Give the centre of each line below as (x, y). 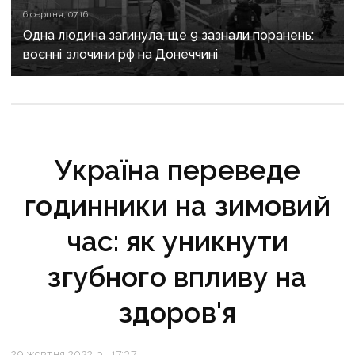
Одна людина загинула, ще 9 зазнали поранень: (169, 36)
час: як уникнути (177, 242)
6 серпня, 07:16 (55, 15)
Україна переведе (177, 170)
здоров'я (177, 313)
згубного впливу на (177, 277)
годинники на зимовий (177, 206)
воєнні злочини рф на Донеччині (121, 55)
